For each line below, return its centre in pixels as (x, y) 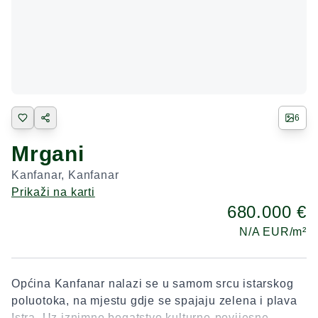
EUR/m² (285, 232)
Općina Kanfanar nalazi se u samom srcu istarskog (153, 284)
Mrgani (48, 154)
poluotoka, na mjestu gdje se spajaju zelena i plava (154, 301)
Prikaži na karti (53, 192)
